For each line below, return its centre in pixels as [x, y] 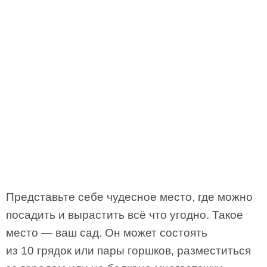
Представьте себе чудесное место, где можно [129, 197]
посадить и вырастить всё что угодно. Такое [125, 215]
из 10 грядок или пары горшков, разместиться [128, 251]
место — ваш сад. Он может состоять [107, 233]
